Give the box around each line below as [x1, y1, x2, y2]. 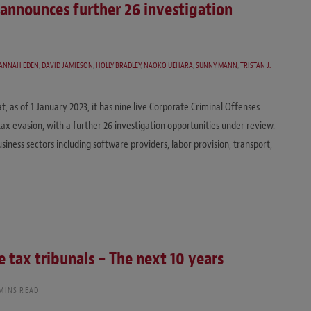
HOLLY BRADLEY [96, 59, 142, 71]
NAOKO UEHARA [144, 59, 194, 71]
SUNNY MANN [196, 59, 238, 71]
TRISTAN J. [240, 59, 271, 71]
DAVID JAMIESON [42, 59, 94, 71]
